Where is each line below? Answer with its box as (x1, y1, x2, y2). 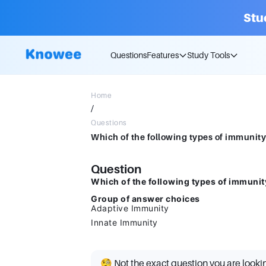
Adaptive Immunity (91, 203, 169, 213)
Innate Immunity (91, 217, 158, 227)
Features (147, 50, 179, 60)
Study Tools (187, 50, 230, 60)
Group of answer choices (91, 194, 200, 204)
